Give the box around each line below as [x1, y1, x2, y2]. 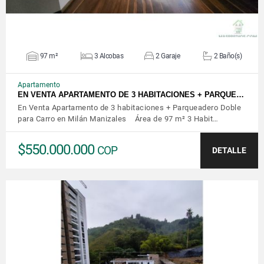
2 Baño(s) [213, 51, 242, 60]
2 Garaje [156, 51, 180, 60]
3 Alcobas [94, 51, 124, 60]
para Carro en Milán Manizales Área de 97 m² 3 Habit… [18, 114, 219, 123]
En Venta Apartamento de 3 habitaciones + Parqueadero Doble [18, 103, 241, 112]
